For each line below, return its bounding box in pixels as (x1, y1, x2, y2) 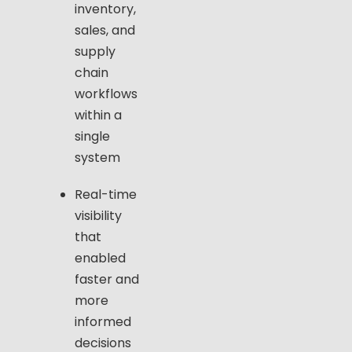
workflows (75, 84, 137, 103)
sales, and (75, 20, 135, 39)
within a (75, 105, 122, 124)
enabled (75, 248, 126, 267)
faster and (75, 269, 139, 288)
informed (75, 312, 131, 331)
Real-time (75, 185, 137, 203)
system (75, 148, 120, 167)
